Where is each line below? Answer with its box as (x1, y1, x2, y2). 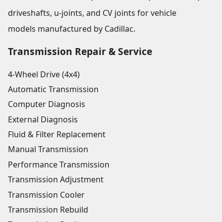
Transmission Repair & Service (8, 45, 152, 58)
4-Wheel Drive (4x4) (8, 68, 80, 80)
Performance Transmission (8, 159, 110, 170)
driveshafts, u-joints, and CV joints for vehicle (8, 7, 176, 19)
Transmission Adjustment (8, 174, 104, 185)
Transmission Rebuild (8, 204, 88, 215)
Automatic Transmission (8, 83, 99, 95)
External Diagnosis (8, 113, 78, 125)
